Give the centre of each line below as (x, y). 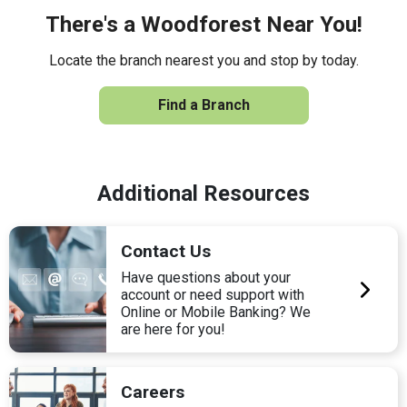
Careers (153, 392)
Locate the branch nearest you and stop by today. (203, 60)
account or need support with (213, 295)
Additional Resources (203, 194)
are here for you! (174, 330)
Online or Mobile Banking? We (216, 313)
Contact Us (166, 252)
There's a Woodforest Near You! (203, 25)
